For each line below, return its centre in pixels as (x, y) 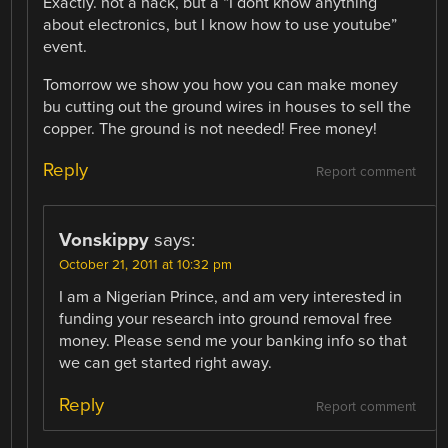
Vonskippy (104, 240)
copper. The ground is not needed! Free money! (210, 129)
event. (65, 47)
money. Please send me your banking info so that (233, 341)
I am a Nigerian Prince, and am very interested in (231, 297)
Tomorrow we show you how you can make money (221, 85)
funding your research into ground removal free (226, 319)
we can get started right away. (166, 363)
